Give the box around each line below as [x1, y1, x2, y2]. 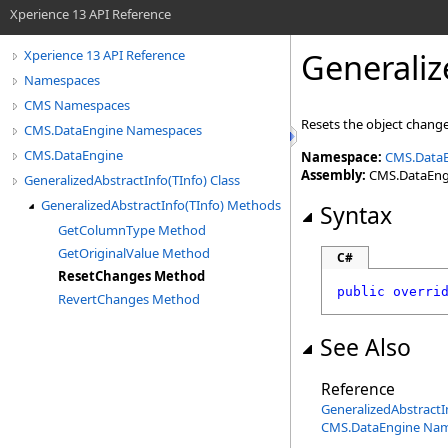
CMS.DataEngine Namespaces [24, 121, 202, 139]
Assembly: [301, 166, 366, 184]
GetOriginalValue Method [58, 244, 210, 262]
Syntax [320, 199, 392, 231]
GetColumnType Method [58, 221, 206, 239]
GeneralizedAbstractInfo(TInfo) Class [24, 171, 240, 189]
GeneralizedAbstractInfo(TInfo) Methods [41, 196, 281, 214]
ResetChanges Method [58, 267, 205, 285]
